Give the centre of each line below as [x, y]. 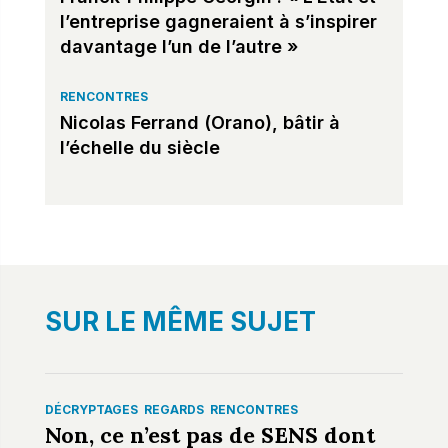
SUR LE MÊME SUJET [180, 321]
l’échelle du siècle [139, 147]
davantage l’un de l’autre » [178, 46]
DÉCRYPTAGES [91, 409]
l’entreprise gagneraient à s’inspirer [218, 21]
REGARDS [173, 409]
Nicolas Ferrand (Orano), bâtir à [199, 122]
